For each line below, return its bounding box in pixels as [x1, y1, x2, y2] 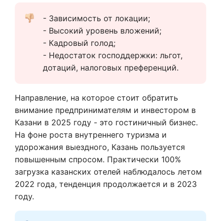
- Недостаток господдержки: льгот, [43, 50, 183, 60]
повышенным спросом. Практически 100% [15, 154, 181, 164]
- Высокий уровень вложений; [43, 25, 161, 36]
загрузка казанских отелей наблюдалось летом [15, 166, 202, 177]
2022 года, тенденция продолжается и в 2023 [15, 179, 197, 189]
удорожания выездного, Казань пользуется [15, 142, 185, 152]
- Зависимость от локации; [43, 13, 150, 23]
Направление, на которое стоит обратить [15, 92, 178, 103]
